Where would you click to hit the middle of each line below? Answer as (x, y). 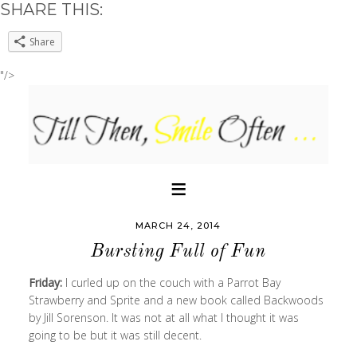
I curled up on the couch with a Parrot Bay (171, 282)
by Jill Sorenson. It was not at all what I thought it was (163, 318)
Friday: (45, 282)
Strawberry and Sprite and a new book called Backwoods (176, 300)
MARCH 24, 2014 (178, 226)
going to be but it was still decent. (116, 335)
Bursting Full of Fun (178, 251)
